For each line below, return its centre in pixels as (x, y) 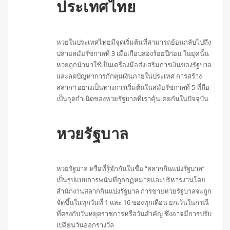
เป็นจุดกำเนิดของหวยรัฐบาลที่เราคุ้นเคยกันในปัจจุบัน (133, 98)
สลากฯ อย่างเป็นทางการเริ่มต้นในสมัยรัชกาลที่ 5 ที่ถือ (133, 87)
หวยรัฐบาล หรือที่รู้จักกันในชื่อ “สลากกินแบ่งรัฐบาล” (131, 169)
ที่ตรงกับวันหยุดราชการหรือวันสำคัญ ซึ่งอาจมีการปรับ (134, 214)
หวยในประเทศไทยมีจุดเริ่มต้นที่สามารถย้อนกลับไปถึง (134, 42)
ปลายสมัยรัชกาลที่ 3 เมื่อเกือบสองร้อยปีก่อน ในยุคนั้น (133, 53)
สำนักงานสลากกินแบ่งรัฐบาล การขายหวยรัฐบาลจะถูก (134, 191)
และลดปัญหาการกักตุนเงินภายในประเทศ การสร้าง (129, 76)
